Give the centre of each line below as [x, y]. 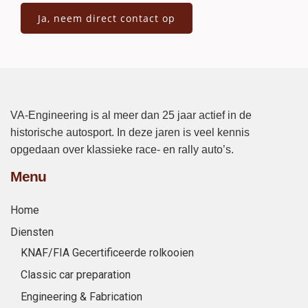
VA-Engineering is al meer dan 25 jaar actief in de [131, 115]
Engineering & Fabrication [81, 296]
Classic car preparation [76, 274]
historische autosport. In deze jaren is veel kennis [130, 132]
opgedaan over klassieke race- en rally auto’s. [122, 149]
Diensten [32, 232]
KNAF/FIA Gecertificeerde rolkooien [107, 252]
